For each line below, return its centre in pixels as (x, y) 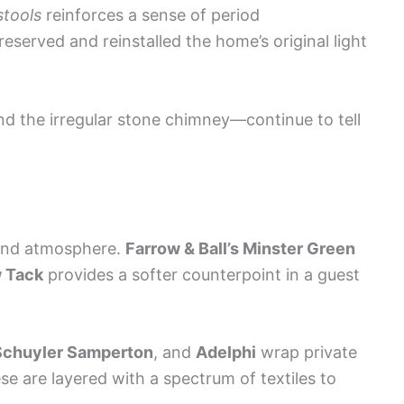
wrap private (307, 353)
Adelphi (226, 353)
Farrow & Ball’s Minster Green (240, 248)
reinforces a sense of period (151, 15)
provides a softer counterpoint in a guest (202, 274)
